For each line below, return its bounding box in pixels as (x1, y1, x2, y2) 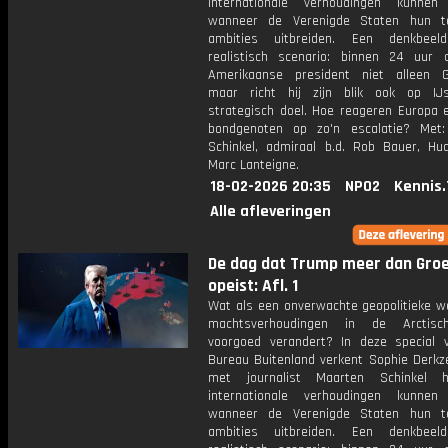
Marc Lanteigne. (208, 156, 299, 174)
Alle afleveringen (210, 201, 331, 222)
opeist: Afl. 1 (208, 275, 298, 297)
